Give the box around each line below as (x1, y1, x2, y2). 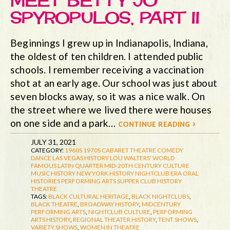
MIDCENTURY (142, 200, 181, 208)
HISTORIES (31, 177, 60, 185)
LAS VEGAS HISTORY (52, 154, 109, 162)
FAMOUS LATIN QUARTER (31, 161, 103, 169)
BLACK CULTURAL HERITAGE (48, 192, 129, 200)
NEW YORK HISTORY (76, 169, 134, 177)
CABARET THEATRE (102, 146, 156, 154)
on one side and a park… (10, 117, 118, 129)
